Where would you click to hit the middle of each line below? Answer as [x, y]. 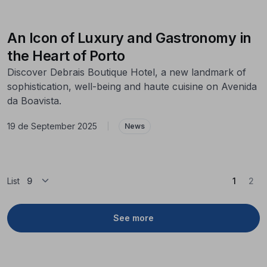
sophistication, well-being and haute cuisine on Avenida [132, 86]
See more [133, 218]
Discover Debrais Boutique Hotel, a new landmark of [127, 72]
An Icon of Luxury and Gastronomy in [129, 38]
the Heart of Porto [66, 55]
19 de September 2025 [52, 126]
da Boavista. [34, 100]
